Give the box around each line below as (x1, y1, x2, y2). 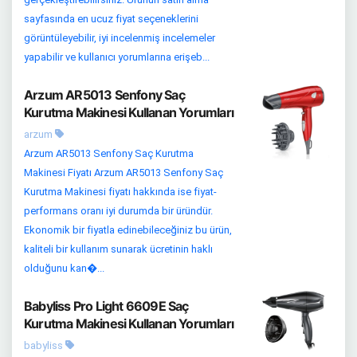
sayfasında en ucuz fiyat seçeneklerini (24, 13, 198, 25)
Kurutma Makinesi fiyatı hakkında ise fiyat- (24, 186, 217, 198)
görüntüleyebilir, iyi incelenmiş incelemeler (24, 32, 215, 44)
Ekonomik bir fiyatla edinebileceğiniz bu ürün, (24, 224, 232, 236)
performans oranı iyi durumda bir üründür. (24, 205, 213, 217)
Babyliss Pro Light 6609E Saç (24, 298, 189, 314)
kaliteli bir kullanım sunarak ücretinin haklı (24, 243, 213, 255)
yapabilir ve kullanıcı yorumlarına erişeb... (24, 51, 210, 63)
